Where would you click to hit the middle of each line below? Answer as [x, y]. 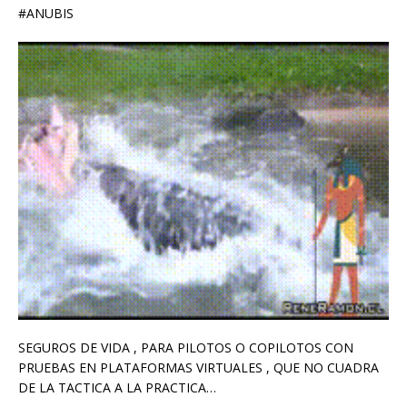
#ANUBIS [46, 13]
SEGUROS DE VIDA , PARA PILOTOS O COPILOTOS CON [186, 347]
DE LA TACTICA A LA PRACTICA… [117, 387]
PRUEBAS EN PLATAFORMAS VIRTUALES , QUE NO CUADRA [199, 367]
